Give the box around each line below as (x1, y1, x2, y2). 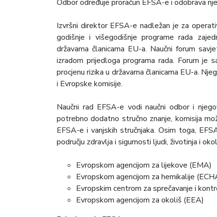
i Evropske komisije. (57, 78, 123, 90)
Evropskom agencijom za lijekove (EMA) (76, 160, 212, 171)
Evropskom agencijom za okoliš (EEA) (76, 195, 204, 206)
